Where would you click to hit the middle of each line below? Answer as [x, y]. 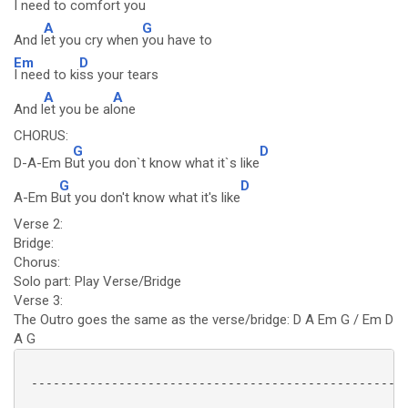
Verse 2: [38, 224]
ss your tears [119, 75]
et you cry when [93, 40]
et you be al [78, 109]
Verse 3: [38, 301]
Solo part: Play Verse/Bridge [97, 281]
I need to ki [46, 75]
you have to [177, 40]
